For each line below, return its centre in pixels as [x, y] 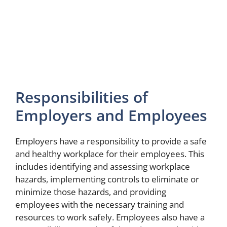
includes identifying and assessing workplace [103, 167]
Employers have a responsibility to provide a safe [111, 141]
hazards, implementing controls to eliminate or [107, 179]
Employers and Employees [111, 116]
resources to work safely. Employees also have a [110, 217]
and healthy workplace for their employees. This [110, 154]
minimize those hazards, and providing [91, 192]
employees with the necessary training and [100, 205]
